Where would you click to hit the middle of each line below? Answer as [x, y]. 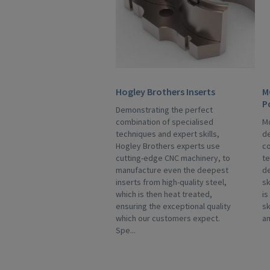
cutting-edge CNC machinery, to [173, 158]
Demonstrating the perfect [164, 110]
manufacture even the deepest [172, 170]
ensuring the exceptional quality [173, 206]
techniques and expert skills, [168, 134]
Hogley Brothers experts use [168, 146]
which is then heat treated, [164, 194]
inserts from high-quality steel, [171, 182]
